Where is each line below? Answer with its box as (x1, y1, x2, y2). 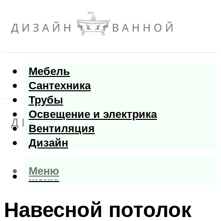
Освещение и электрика (29, 107, 157, 121)
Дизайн (29, 135, 68, 150)
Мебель (29, 64, 70, 78)
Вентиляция (29, 121, 95, 136)
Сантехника (29, 78, 91, 93)
